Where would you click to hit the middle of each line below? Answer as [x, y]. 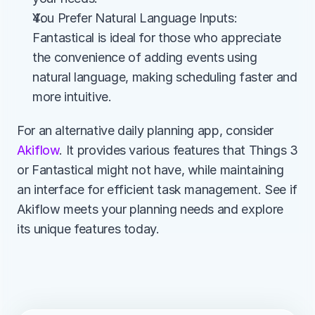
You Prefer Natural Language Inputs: [135, 18]
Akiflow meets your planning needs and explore [150, 209]
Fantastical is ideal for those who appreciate [157, 38]
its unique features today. [88, 229]
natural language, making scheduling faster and [165, 77]
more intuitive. [72, 97]
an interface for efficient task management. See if [157, 189]
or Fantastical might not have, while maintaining [150, 170]
